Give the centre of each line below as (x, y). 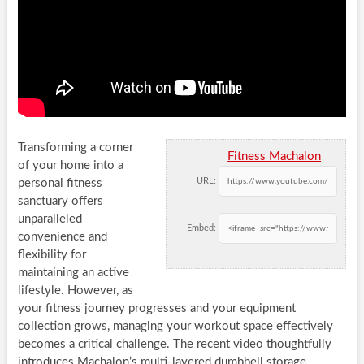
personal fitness (60, 184)
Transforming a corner (75, 148)
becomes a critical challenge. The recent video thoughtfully (174, 344)
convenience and (62, 237)
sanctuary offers (60, 201)
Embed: (202, 228)
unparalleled (50, 219)
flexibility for (52, 255)
